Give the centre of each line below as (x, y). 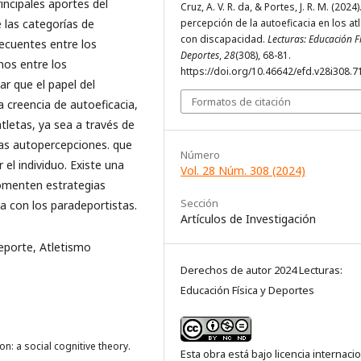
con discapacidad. (224, 39)
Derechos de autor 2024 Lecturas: (261, 270)
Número (200, 155)
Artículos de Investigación (248, 219)
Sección (199, 203)
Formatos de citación (241, 102)
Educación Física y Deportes (247, 290)
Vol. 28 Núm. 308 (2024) (243, 171)
